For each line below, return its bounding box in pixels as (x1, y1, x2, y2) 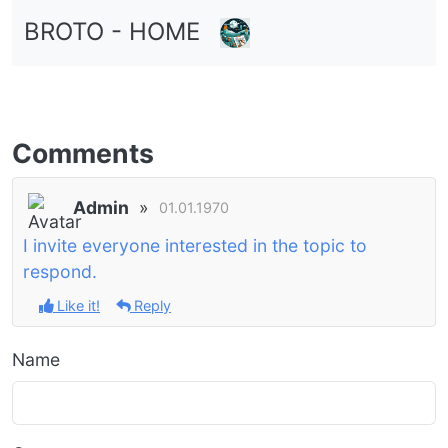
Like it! (53, 296, 100, 314)
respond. (23, 260, 97, 282)
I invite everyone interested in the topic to (23, 234, 367, 256)
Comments (12, 136, 154, 169)
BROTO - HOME (24, 16, 207, 46)
